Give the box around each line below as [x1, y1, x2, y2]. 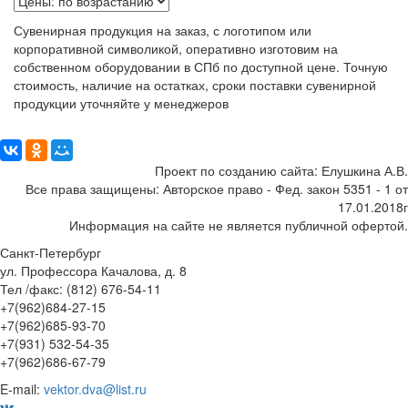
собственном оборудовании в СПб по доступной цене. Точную [14, 57, 388, 76]
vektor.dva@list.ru [44, 380, 147, 398]
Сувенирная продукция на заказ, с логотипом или [14, 21, 311, 39]
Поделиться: [5, 125, 70, 138]
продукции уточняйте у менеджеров [14, 94, 229, 112]
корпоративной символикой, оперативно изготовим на [14, 39, 338, 57]
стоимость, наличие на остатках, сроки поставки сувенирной [14, 76, 376, 94]
